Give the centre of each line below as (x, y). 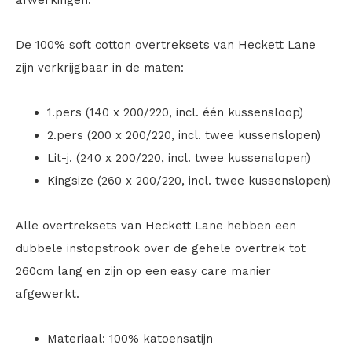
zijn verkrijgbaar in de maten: (100, 68)
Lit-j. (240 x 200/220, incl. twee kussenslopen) (179, 158)
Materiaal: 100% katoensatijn (130, 339)
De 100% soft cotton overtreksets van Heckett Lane (166, 45)
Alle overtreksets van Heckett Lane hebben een (156, 225)
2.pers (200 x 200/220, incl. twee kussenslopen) (184, 135)
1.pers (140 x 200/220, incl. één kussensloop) (175, 112)
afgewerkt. (48, 294)
